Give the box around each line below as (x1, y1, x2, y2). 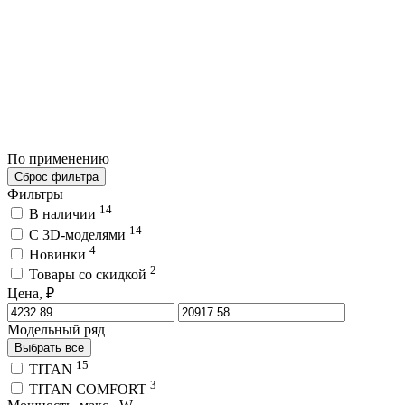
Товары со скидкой (29, 267, 150, 283)
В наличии (29, 206, 99, 222)
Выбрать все (14, 341, 84, 355)
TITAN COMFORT (29, 381, 150, 397)
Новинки (29, 246, 89, 262)
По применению (7, 150, 113, 166)
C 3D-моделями (29, 226, 129, 242)
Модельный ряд (7, 322, 105, 338)
